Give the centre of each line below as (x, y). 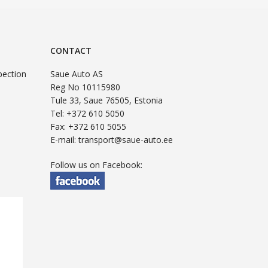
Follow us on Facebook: (97, 165)
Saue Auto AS (77, 74)
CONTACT (71, 51)
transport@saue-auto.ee (126, 140)
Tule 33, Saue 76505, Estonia (107, 100)
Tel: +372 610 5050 (88, 114)
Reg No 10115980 (86, 87)
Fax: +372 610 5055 (89, 127)
